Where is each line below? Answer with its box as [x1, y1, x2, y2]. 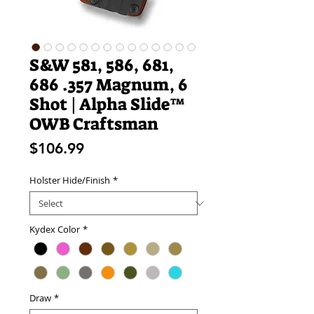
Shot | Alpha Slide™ [29, 93, 185, 116]
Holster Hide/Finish [29, 174, 110, 187]
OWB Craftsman [29, 113, 158, 136]
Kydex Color [29, 223, 80, 236]
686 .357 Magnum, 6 [29, 74, 188, 97]
